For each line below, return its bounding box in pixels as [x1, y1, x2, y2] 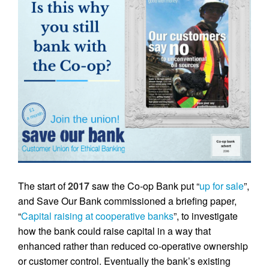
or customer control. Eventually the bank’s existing [18, 253, 231, 268]
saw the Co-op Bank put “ [89, 178, 199, 193]
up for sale [199, 178, 244, 193]
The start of [18, 178, 68, 193]
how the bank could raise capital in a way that [18, 223, 211, 238]
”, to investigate [174, 208, 238, 223]
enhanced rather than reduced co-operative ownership [18, 238, 248, 253]
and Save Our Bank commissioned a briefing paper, [18, 193, 237, 208]
